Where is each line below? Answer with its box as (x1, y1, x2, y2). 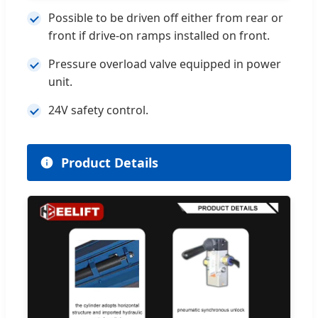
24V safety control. (48, 102, 148, 118)
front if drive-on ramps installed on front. (48, 27, 270, 43)
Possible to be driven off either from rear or (48, 9, 283, 26)
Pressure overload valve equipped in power (48, 55, 281, 72)
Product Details (61, 153, 158, 171)
